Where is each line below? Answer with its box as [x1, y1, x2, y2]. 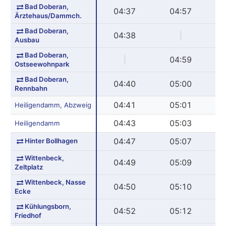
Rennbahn [14, 84, 47, 92]
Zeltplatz [14, 162, 43, 171]
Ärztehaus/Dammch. [14, 11, 82, 20]
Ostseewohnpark [14, 60, 70, 68]
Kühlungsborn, [24, 202, 71, 210]
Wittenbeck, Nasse [24, 178, 86, 186]
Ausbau [14, 35, 39, 44]
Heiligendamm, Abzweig [14, 100, 91, 109]
